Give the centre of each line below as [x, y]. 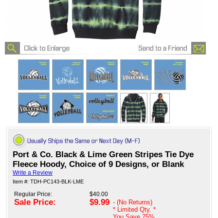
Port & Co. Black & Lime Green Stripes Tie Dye [103, 155]
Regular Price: [33, 194]
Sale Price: [35, 202]
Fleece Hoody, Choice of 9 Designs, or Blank [98, 164]
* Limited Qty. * [134, 210]
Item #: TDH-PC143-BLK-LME [48, 182]
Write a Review [33, 173]
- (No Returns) [133, 202]
